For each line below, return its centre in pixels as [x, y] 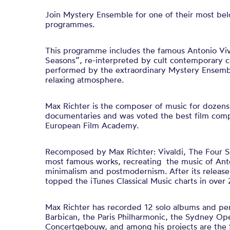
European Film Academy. [92, 125]
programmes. [70, 24]
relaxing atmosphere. [84, 80]
